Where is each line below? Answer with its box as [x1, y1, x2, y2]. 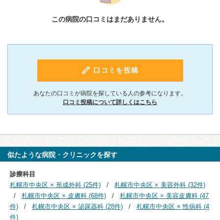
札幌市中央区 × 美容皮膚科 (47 [120, 192, 209, 199]
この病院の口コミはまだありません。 [52, 15, 168, 23]
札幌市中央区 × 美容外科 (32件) [114, 181, 205, 189]
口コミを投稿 [93, 66, 139, 74]
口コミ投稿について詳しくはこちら [63, 99, 157, 106]
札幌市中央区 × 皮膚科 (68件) [22, 192, 106, 199]
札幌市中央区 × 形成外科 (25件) [10, 181, 101, 189]
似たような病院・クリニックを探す [7, 151, 117, 159]
